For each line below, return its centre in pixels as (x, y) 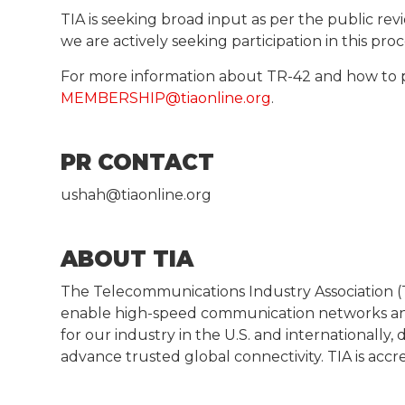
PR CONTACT (138, 162)
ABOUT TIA (127, 259)
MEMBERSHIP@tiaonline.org (166, 98)
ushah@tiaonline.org (137, 194)
